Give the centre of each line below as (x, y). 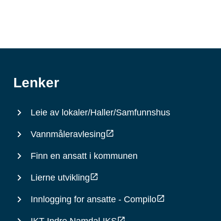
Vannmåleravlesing (68, 134)
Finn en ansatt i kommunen (84, 156)
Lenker (36, 83)
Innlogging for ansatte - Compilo (93, 199)
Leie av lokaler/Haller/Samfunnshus (100, 112)
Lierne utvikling (60, 178)
